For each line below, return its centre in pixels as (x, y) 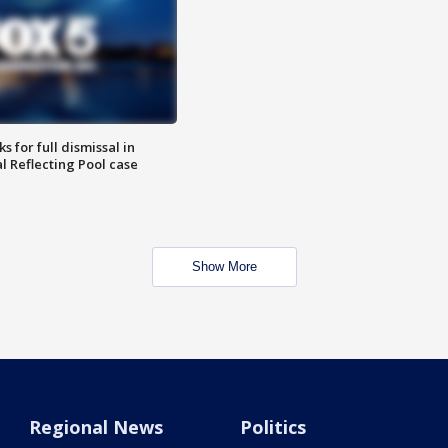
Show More (224, 267)
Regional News (96, 427)
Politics (272, 427)
